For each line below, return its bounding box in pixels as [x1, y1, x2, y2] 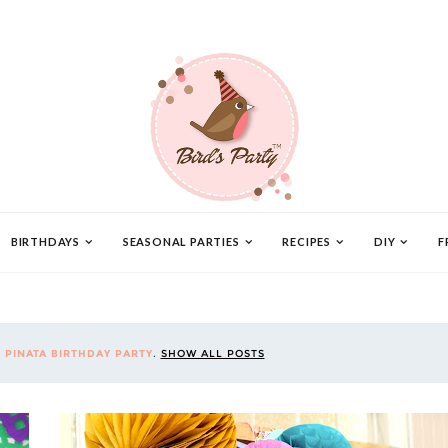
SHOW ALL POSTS [160, 348, 265, 359]
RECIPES [282, 237, 332, 248]
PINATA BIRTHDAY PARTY [4, 348, 153, 359]
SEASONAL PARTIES [122, 237, 240, 248]
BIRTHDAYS [10, 237, 81, 248]
